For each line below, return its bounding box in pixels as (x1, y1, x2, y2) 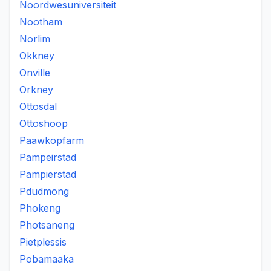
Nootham (19, 16, 62, 28)
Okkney (19, 50, 54, 62)
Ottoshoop (19, 117, 68, 129)
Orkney (19, 83, 53, 96)
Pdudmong (19, 185, 69, 197)
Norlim (19, 33, 50, 45)
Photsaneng (19, 219, 74, 231)
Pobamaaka (19, 253, 74, 265)
